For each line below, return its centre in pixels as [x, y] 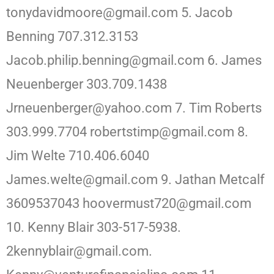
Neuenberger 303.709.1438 [87, 84]
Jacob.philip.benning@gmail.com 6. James [134, 61]
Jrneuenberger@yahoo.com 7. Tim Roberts [134, 108]
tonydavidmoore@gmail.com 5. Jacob [119, 13]
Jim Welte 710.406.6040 [78, 156]
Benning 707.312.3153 [72, 37]
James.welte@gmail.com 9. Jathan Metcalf [135, 180]
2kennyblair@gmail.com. [79, 251]
